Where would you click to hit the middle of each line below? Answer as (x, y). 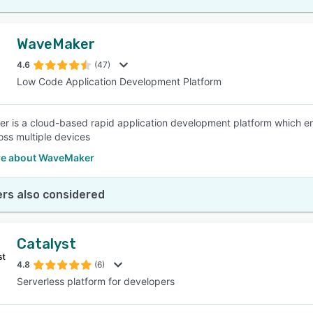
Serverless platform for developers (96, 281)
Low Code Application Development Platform (119, 81)
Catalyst (46, 244)
